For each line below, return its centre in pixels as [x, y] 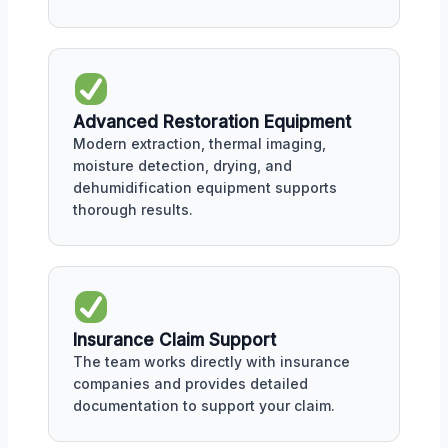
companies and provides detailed [190, 383]
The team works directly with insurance [211, 361]
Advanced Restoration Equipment [212, 122]
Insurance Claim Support [174, 339]
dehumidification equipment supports [205, 187]
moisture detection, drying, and [182, 165]
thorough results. [133, 209]
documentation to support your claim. [204, 405]
